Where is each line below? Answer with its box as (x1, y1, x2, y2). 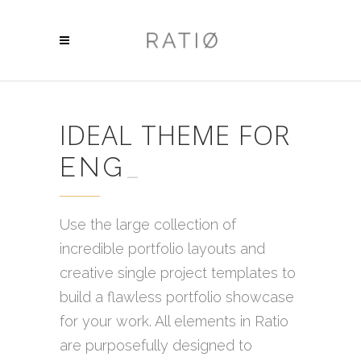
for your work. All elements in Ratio (60, 312, 288, 330)
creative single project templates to (60, 263, 296, 281)
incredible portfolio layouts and (60, 239, 265, 257)
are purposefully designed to (60, 336, 252, 354)
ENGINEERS (60, 151, 238, 183)
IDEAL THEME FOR (60, 116, 290, 153)
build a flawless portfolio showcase (60, 288, 294, 305)
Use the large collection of (60, 215, 236, 233)
